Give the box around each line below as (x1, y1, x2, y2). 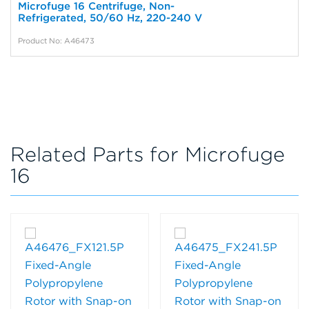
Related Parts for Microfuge (10, 142, 285, 167)
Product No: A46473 (18, 36, 94, 46)
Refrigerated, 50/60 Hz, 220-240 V (18, 12, 202, 25)
